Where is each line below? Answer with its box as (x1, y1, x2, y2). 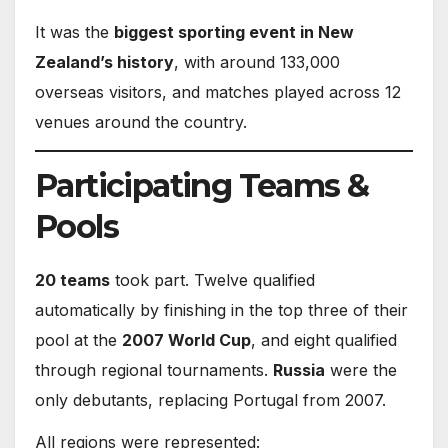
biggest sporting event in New (114, 22, 354, 43)
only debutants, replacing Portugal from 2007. (35, 389, 386, 410)
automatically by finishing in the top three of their (35, 299, 408, 320)
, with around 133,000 (174, 52, 340, 73)
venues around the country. (35, 112, 247, 133)
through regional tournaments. (35, 359, 273, 380)
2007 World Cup (122, 329, 251, 350)
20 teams (35, 269, 110, 290)
